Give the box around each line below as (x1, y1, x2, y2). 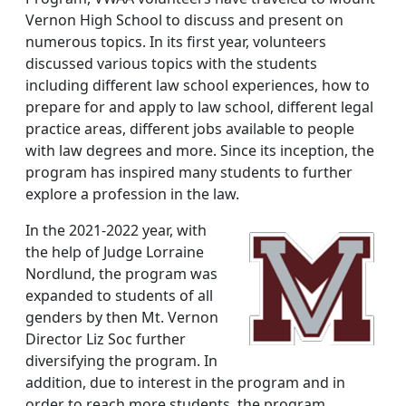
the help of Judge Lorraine (25, 242, 204, 262)
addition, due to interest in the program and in (25, 372, 345, 392)
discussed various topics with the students (25, 53, 317, 73)
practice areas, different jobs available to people (25, 119, 354, 139)
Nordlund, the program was (25, 264, 217, 284)
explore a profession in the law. (25, 184, 243, 204)
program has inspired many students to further (25, 162, 353, 182)
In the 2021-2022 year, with (25, 220, 207, 240)
